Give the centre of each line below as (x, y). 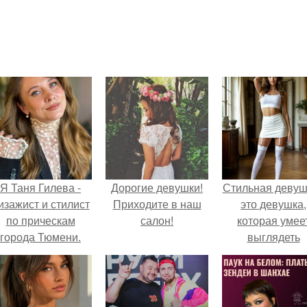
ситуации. (273, 286)
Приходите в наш (157, 204)
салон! (157, 220)
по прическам (40, 220)
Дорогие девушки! (157, 187)
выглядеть (273, 237)
